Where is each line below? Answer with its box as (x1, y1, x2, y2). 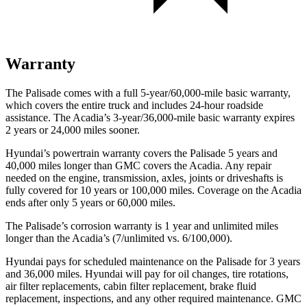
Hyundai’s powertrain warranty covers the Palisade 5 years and (5, 147, 278, 159)
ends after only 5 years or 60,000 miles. (5, 196, 175, 208)
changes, (192, 267, 230, 280)
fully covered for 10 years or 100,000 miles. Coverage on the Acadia (5, 184, 302, 196)
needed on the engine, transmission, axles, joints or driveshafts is (5, 171, 283, 184)
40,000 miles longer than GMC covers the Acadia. (5, 159, 223, 171)
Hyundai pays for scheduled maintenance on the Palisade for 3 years (5, 255, 300, 267)
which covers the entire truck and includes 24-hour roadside (5, 99, 263, 111)
